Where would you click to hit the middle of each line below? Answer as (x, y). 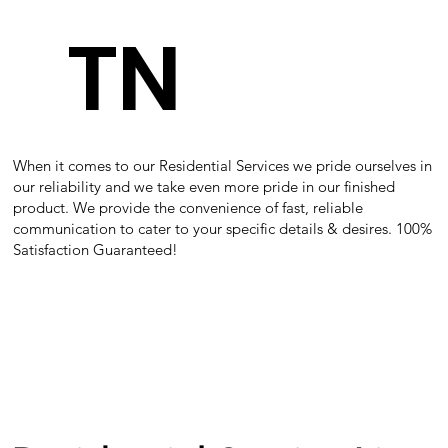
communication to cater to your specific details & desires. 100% (222, 228)
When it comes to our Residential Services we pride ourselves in (222, 165)
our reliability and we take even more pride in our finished (203, 186)
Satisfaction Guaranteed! (95, 249)
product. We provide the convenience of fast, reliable (187, 207)
